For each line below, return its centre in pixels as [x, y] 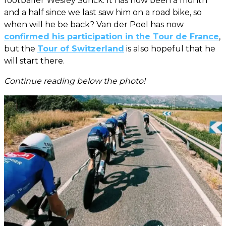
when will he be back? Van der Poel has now [94, 25]
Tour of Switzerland [81, 49]
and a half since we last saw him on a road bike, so [103, 13]
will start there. [34, 61]
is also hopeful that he [170, 49]
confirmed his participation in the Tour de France [111, 37]
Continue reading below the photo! [75, 81]
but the [21, 49]
